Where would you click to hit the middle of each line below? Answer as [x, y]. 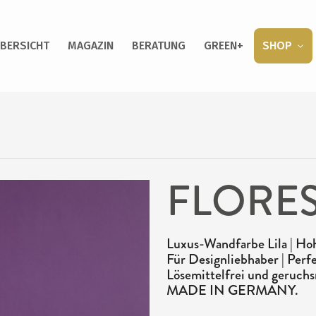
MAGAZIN [90, 45]
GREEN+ [223, 45]
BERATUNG [158, 45]
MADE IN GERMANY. [233, 290]
